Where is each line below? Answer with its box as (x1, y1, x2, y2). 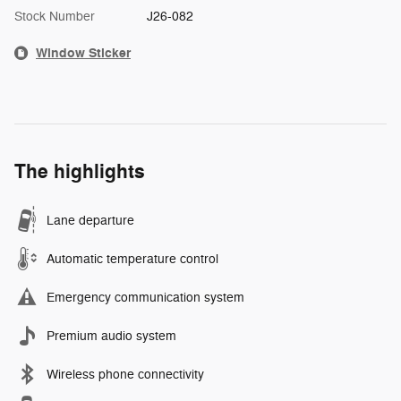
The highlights (14, 158, 145, 184)
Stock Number (14, 8, 95, 24)
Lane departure (47, 212, 134, 228)
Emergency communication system (47, 289, 244, 305)
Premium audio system (47, 328, 176, 344)
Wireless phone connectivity (47, 366, 204, 382)
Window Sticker (36, 44, 131, 62)
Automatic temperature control (47, 251, 218, 267)
